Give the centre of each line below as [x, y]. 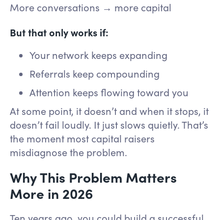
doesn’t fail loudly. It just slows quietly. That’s [109, 125]
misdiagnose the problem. [69, 152]
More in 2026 [52, 193]
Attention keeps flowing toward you [111, 92]
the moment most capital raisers [82, 138]
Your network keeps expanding [101, 55]
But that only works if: [59, 32]
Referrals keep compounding [97, 74]
